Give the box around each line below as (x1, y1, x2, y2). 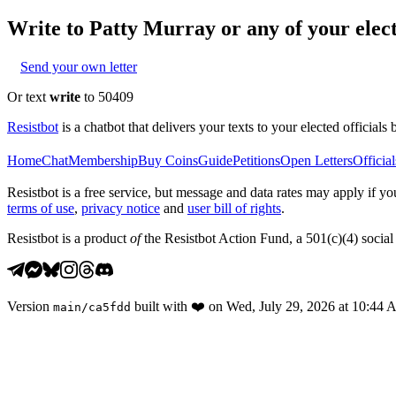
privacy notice (81, 200, 160, 216)
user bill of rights (187, 200, 281, 216)
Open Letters (280, 152, 353, 168)
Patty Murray (89, 16, 216, 40)
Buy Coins (138, 152, 198, 168)
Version (7, 298, 49, 314)
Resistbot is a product (7, 230, 130, 246)
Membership (68, 152, 138, 168)
